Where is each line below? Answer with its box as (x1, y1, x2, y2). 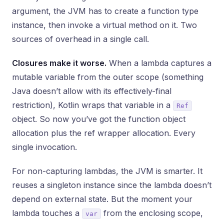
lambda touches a (12, 208, 82, 218)
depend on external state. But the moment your (12, 194, 192, 204)
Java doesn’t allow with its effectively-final (12, 86, 171, 96)
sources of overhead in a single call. (12, 34, 149, 44)
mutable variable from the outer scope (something (12, 72, 203, 82)
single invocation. (12, 142, 77, 152)
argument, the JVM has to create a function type (12, 6, 198, 16)
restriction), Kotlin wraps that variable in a (12, 100, 173, 110)
